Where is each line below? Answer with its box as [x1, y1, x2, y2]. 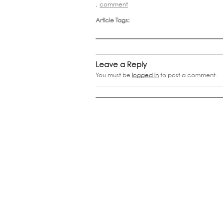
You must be [96, 71, 132, 79]
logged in [132, 71, 159, 79]
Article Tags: [96, 16, 129, 24]
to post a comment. [159, 71, 217, 79]
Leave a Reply [96, 59, 147, 69]
